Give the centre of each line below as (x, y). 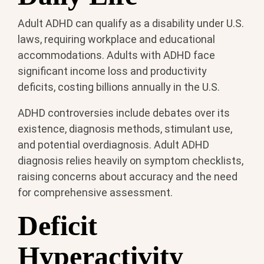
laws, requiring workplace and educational (116, 39)
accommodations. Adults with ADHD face (116, 55)
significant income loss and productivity (112, 71)
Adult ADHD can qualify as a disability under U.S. (131, 24)
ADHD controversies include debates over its (124, 113)
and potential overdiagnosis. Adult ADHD (113, 145)
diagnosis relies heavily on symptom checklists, (131, 161)
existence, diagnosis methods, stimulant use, (125, 129)
